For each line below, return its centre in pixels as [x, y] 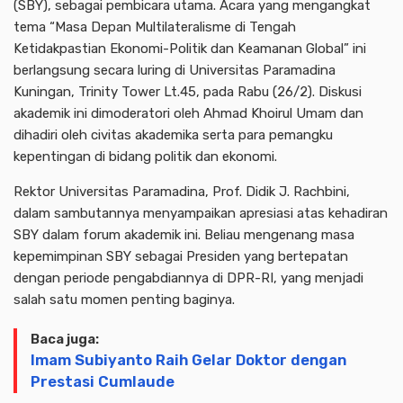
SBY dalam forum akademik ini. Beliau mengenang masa [184, 234]
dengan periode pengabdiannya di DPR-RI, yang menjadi [188, 278]
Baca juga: [65, 339]
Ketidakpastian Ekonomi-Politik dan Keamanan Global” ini [190, 48]
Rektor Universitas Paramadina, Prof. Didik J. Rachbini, [182, 191]
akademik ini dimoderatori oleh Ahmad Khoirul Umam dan [188, 113]
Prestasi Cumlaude [103, 381]
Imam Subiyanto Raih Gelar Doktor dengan [188, 360]
